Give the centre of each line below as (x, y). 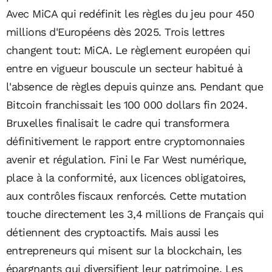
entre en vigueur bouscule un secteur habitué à (124, 68)
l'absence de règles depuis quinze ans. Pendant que (134, 86)
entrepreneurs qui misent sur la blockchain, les (124, 250)
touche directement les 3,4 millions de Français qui (135, 214)
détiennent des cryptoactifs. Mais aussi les (112, 232)
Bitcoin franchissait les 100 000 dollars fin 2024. (127, 104)
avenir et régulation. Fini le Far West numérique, (126, 159)
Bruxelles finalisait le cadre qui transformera (118, 123)
